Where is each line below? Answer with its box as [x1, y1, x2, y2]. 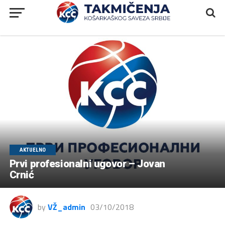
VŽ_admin [47, 200, 85, 213]
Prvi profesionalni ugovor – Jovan [9, 157, 165, 170]
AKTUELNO [19, 146, 46, 153]
